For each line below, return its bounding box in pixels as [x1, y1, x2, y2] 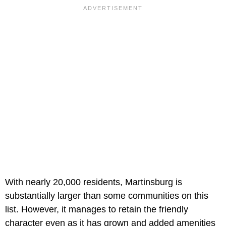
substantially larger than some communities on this [5, 191, 208, 201]
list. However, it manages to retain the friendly [5, 204, 188, 215]
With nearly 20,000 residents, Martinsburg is [5, 177, 182, 188]
